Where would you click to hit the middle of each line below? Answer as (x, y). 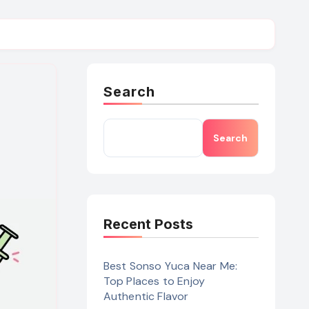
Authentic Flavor (146, 297)
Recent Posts (148, 225)
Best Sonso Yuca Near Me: (170, 266)
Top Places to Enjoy (154, 281)
